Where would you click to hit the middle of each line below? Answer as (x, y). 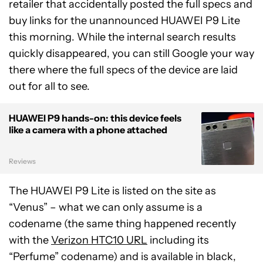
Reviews (22, 161)
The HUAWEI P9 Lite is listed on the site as (112, 191)
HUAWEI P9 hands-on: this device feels (95, 118)
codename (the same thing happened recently (122, 224)
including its (178, 240)
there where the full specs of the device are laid (123, 70)
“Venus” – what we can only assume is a (106, 208)
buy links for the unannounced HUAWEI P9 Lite (124, 21)
